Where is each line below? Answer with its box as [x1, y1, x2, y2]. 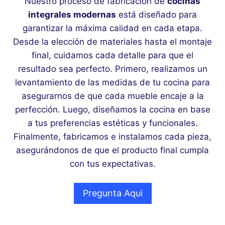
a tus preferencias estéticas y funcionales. [27, 118, 198, 128]
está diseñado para [116, 10, 197, 20]
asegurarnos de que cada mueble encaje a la [21, 91, 204, 101]
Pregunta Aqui [82, 188, 143, 199]
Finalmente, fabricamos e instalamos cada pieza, [14, 132, 211, 142]
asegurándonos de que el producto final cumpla [16, 145, 209, 155]
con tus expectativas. [69, 159, 156, 169]
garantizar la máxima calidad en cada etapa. [23, 23, 202, 33]
